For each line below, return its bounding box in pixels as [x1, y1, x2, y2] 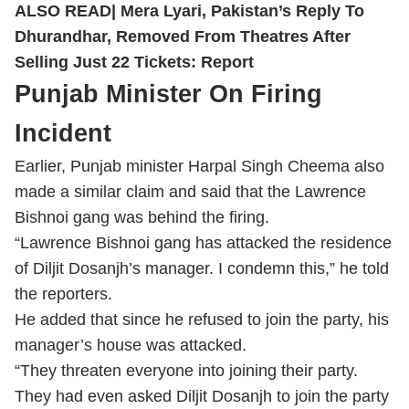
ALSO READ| [15, 20, 121, 38]
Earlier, [15, 175, 70, 194]
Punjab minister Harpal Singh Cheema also [70, 175, 384, 194]
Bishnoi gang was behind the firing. [15, 226, 269, 245]
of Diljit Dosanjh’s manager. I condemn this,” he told [15, 278, 389, 296]
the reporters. [15, 303, 117, 321]
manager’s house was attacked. [15, 354, 251, 372]
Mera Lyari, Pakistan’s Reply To [121, 20, 364, 38]
